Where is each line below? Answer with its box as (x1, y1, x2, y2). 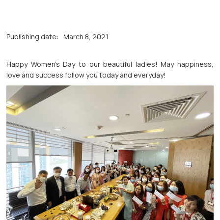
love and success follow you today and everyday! (6, 70, 166, 80)
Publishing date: (6, 31, 59, 41)
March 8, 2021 (63, 31, 109, 41)
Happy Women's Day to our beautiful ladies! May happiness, (6, 59, 214, 69)
